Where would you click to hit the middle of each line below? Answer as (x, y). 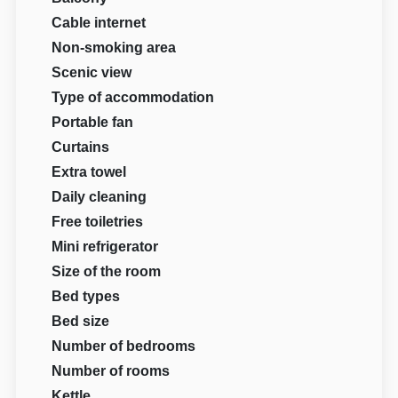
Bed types (86, 297)
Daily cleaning (99, 197)
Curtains (81, 147)
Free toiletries (98, 222)
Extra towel (89, 172)
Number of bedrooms (124, 346)
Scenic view (92, 73)
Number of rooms (111, 371)
